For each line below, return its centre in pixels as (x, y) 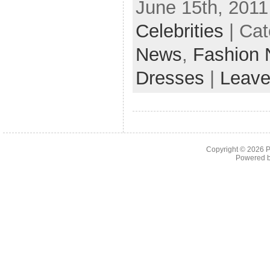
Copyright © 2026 (236, 149)
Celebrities (179, 31)
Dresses (170, 78)
